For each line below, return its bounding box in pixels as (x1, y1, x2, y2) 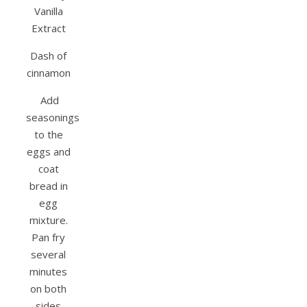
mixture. (29, 213, 68, 228)
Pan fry (32, 230, 65, 245)
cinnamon (26, 66, 71, 80)
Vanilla (34, 4, 63, 19)
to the (34, 127, 63, 142)
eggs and (26, 145, 71, 159)
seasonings (26, 110, 79, 125)
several (31, 247, 66, 262)
